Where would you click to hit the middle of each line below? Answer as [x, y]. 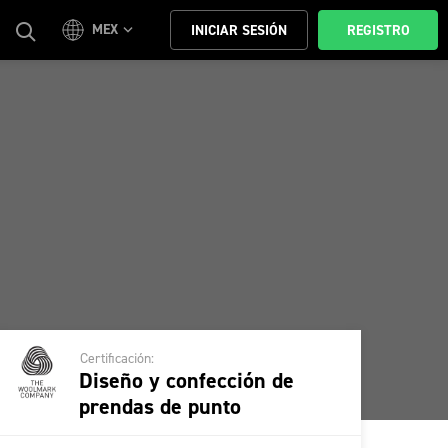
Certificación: [116, 358]
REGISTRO [378, 30]
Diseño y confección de [186, 380]
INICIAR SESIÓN [239, 30]
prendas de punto [159, 406]
